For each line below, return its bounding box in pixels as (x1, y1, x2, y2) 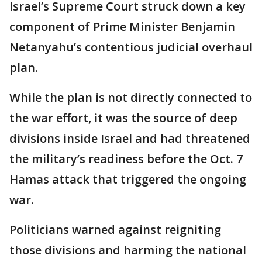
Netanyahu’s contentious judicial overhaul (9, 39, 253, 55)
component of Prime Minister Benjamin (9, 19, 235, 35)
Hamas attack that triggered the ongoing (9, 171, 246, 187)
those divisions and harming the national (9, 242, 246, 258)
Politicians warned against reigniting (9, 222, 221, 237)
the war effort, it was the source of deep (9, 110, 237, 126)
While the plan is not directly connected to (9, 89, 252, 105)
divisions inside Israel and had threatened (9, 130, 250, 146)
